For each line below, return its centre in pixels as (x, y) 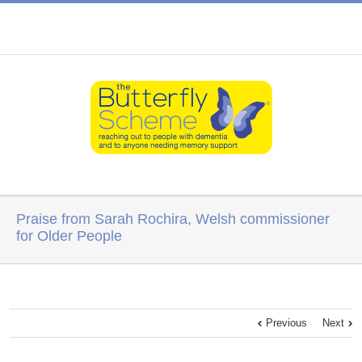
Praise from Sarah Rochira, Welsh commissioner (173, 219)
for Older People (69, 236)
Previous (286, 323)
